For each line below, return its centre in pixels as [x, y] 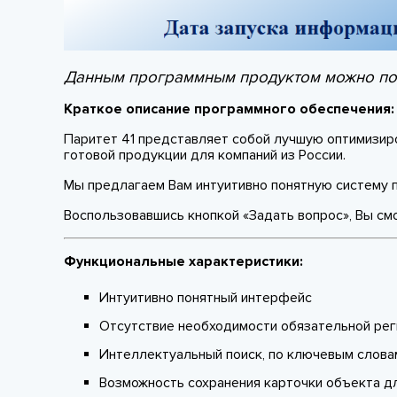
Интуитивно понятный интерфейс [206, 298]
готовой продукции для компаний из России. [205, 156]
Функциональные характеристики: [183, 262]
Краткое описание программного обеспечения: [229, 109]
